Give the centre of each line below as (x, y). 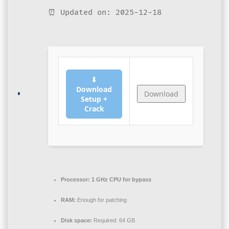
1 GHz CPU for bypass (121, 179)
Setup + (94, 99)
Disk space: (76, 220)
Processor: (75, 179)
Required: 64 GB (113, 220)
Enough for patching (101, 200)
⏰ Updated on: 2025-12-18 (105, 13)
